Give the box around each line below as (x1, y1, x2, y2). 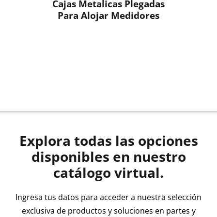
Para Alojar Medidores (58, 8, 159, 22)
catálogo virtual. (53, 163, 164, 182)
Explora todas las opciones (19, 131, 198, 150)
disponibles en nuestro (31, 147, 186, 166)
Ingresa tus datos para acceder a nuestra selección (15, 192, 201, 203)
